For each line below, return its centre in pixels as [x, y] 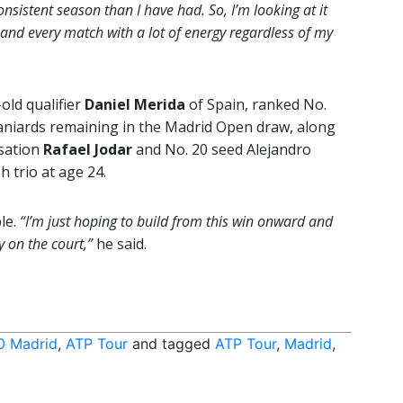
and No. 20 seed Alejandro [222, 150]
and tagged [171, 344]
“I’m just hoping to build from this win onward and [176, 222]
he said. [121, 244]
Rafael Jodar [88, 150]
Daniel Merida [135, 105]
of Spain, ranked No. [256, 105]
